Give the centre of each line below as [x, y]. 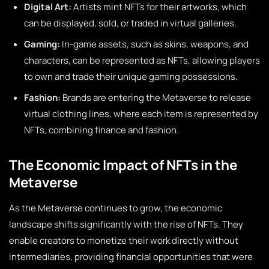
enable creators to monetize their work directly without [124, 240]
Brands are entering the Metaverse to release [156, 98]
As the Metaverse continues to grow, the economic [116, 208]
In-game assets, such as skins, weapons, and [154, 44]
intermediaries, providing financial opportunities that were [131, 257]
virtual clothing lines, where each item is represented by [141, 114]
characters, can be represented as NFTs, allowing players [142, 60]
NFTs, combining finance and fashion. [101, 130]
